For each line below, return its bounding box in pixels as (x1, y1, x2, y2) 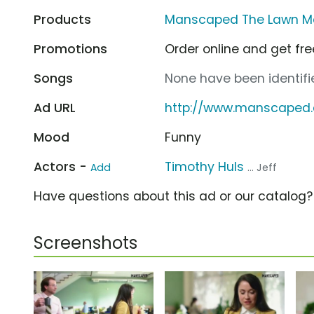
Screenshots (34, 231, 137, 254)
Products (34, 11, 91, 28)
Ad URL (34, 99, 76, 116)
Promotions (34, 40, 107, 57)
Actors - (34, 158, 90, 175)
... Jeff (247, 160, 278, 175)
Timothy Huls (165, 158, 245, 175)
